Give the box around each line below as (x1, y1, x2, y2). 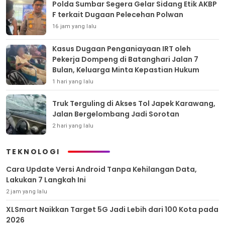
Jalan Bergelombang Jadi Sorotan (52, 109, 179, 120)
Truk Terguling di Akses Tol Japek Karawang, (52, 98, 215, 109)
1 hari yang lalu (52, 78, 94, 85)
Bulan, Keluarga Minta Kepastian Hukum (52, 64, 199, 75)
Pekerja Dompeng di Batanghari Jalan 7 (52, 54, 198, 64)
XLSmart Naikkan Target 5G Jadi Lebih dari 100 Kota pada (6, 204, 218, 214)
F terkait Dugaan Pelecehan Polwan (52, 10, 183, 20)
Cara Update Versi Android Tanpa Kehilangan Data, (6, 164, 197, 174)
